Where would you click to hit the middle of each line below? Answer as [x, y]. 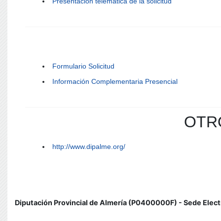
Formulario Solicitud [83, 66]
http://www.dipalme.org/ [89, 147]
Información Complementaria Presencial [115, 81]
